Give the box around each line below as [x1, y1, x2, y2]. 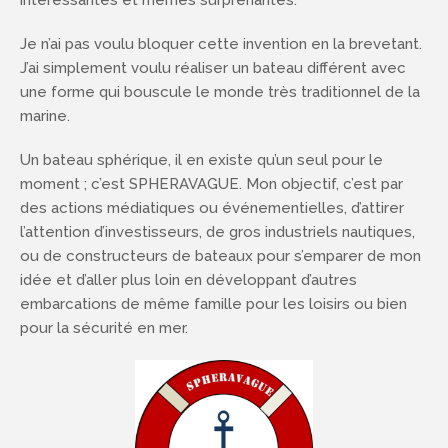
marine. [20, 107, 70, 125]
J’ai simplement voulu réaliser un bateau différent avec [20, 59, 406, 77]
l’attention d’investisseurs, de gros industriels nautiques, [20, 223, 415, 241]
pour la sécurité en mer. [20, 319, 188, 337]
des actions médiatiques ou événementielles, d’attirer [20, 199, 404, 217]
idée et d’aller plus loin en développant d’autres [20, 271, 357, 289]
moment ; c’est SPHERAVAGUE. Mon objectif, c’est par [20, 175, 403, 193]
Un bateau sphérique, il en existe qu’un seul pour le [20, 151, 383, 169]
